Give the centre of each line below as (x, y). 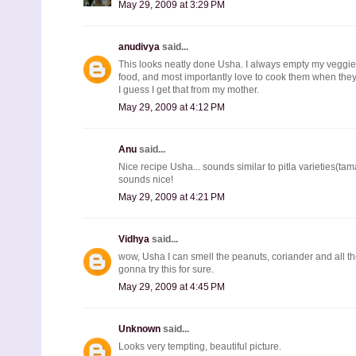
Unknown (141, 329)
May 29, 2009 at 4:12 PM (172, 107)
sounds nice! (146, 179)
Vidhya (135, 239)
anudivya (140, 46)
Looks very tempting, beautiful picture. (200, 346)
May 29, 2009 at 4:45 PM (172, 286)
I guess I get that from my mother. (189, 89)
